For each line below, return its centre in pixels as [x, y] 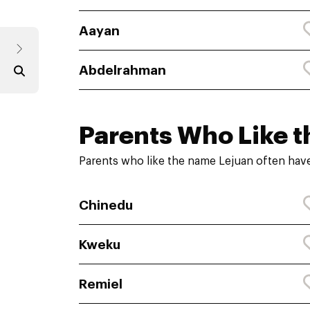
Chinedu [106, 205]
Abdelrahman [122, 70]
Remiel [101, 284]
